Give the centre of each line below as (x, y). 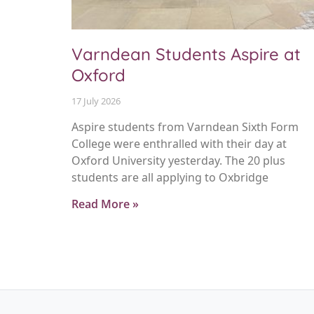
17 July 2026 (96, 101)
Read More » (105, 204)
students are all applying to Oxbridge (170, 178)
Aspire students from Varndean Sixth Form (185, 127)
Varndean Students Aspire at (186, 54)
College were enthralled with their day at (179, 144)
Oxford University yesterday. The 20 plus (178, 161)
